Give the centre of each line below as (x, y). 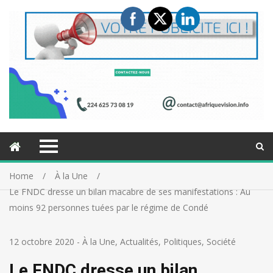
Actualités (139, 242)
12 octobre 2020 (42, 242)
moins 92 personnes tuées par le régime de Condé (109, 208)
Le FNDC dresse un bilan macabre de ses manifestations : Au (130, 192)
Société (221, 242)
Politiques (183, 242)
